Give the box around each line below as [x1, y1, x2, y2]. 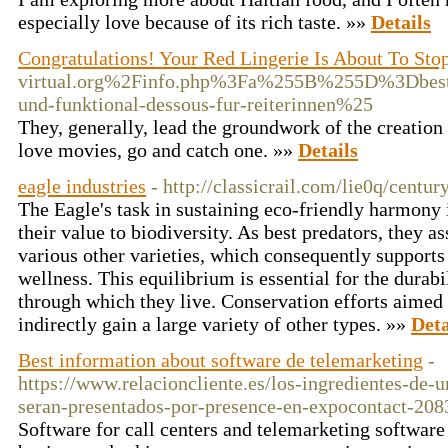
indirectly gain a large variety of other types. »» [18, 313, 411, 335]
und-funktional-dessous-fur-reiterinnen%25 [18, 93, 373, 115]
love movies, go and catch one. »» [18, 139, 298, 161]
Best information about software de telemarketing [18, 349, 423, 371]
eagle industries [18, 175, 146, 197]
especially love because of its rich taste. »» [18, 11, 371, 33]
